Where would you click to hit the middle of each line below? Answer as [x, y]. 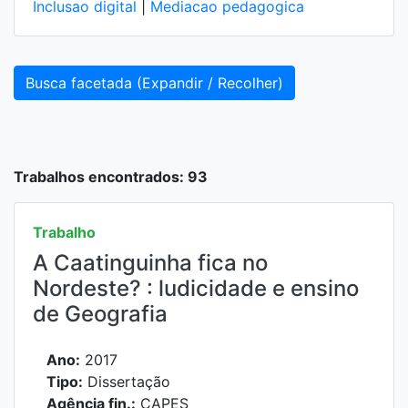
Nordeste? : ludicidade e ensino [196, 288]
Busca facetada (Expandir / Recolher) [154, 83]
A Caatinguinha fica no [150, 263]
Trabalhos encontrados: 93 [111, 177]
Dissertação [127, 382]
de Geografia [100, 314]
